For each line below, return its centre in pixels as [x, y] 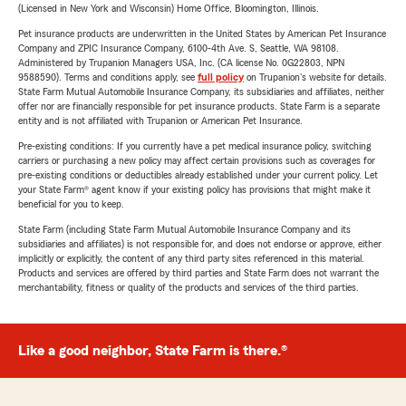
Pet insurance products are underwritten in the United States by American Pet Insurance [202, 34]
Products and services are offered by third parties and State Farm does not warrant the [198, 273]
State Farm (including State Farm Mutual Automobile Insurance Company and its [184, 229]
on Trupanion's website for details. [315, 77]
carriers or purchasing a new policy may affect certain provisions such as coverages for [197, 160]
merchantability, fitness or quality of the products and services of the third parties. [188, 287]
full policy [221, 77]
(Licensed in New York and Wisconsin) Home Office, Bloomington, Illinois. [169, 8]
